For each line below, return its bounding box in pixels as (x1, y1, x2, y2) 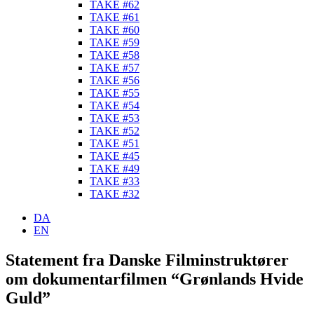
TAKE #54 (90, 100, 139, 111)
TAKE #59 (90, 36, 139, 48)
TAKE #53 (90, 112, 139, 124)
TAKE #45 (90, 150, 139, 162)
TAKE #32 (90, 188, 139, 200)
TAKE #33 (90, 175, 139, 187)
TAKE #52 (90, 125, 139, 137)
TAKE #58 (90, 49, 139, 61)
